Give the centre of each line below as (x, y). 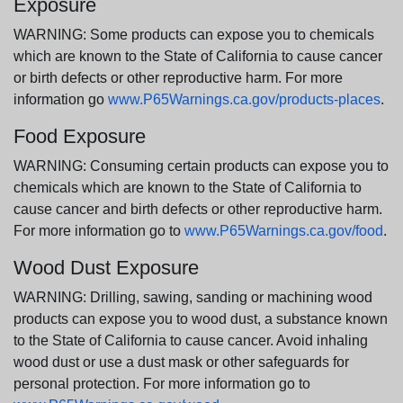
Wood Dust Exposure (106, 267)
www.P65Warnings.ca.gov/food (284, 230)
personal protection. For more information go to (162, 383)
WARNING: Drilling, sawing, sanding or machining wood (193, 297)
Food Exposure (80, 136)
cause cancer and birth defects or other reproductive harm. (198, 209)
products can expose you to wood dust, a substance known (201, 318)
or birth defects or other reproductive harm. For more (178, 77)
